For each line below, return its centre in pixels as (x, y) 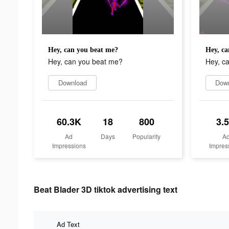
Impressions (69, 145)
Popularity (147, 136)
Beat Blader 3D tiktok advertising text (106, 189)
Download (72, 82)
